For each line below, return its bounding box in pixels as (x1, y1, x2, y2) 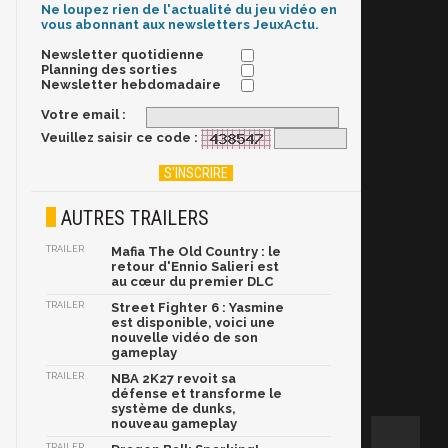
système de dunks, (111, 401, 236, 416)
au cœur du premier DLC (111, 274, 273, 289)
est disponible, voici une (111, 315, 275, 330)
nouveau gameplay (111, 416, 237, 431)
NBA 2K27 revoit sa (111, 371, 236, 386)
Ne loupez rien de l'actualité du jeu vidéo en (41, 2, 337, 17)
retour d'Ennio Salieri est (111, 259, 279, 274)
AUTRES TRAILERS (61, 206, 209, 230)
